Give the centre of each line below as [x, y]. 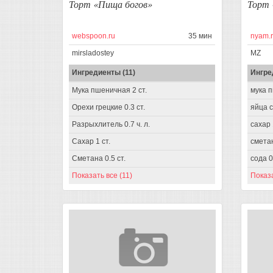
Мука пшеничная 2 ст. [109, 90]
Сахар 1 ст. [91, 142]
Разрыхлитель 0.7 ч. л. [111, 125]
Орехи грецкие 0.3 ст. [108, 108]
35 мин [200, 36]
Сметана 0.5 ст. [99, 159]
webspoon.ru [94, 36]
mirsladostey [93, 53]
